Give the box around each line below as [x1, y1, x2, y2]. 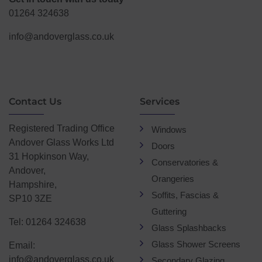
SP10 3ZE [9, 192, 52, 205]
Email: [9, 239, 35, 251]
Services [140, 96, 180, 107]
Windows [151, 123, 187, 135]
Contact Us [9, 96, 61, 107]
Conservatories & [151, 156, 218, 168]
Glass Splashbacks [151, 222, 226, 233]
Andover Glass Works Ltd [9, 136, 114, 149]
